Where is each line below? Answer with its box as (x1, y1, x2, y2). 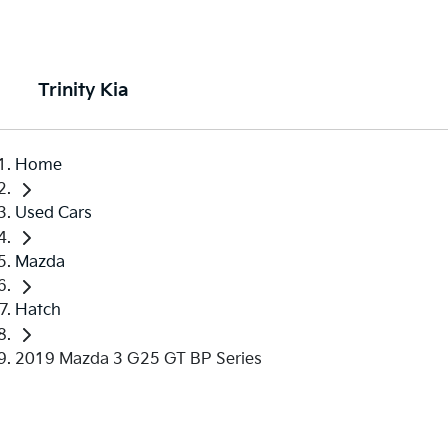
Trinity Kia (37, 80, 129, 101)
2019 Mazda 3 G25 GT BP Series (15, 349, 262, 369)
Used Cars (15, 204, 92, 224)
